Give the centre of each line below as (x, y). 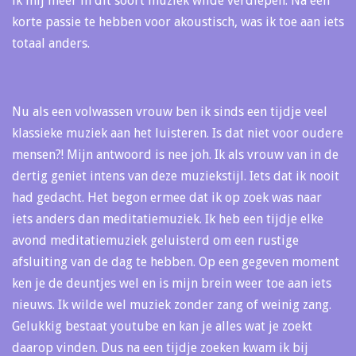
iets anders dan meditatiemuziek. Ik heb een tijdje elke (168, 219)
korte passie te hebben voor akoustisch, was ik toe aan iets (178, 21)
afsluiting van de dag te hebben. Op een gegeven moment (176, 261)
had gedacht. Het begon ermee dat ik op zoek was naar (167, 197)
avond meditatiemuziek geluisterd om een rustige (155, 240)
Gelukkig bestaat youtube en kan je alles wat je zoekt (162, 326)
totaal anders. (51, 43)
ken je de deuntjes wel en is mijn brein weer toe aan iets (172, 283)
